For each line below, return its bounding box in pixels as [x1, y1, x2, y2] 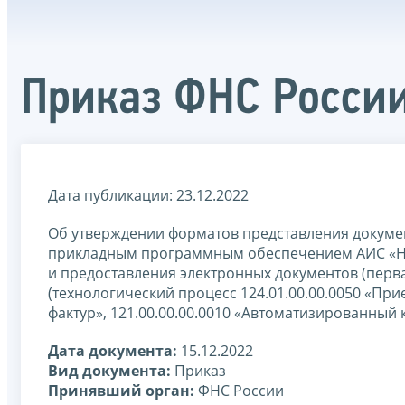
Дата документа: [48, 340, 177, 361]
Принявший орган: [48, 380, 194, 400]
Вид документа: [48, 360, 171, 381]
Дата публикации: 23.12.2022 [48, 184, 249, 205]
